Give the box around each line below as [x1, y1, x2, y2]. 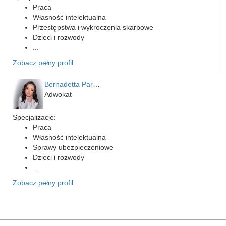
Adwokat [44, 90, 72, 98]
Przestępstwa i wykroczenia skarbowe [33, 23, 153, 31]
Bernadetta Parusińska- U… [93, 80, 100, 88]
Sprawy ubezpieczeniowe [33, 143, 114, 151]
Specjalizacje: [13, 113, 56, 121]
